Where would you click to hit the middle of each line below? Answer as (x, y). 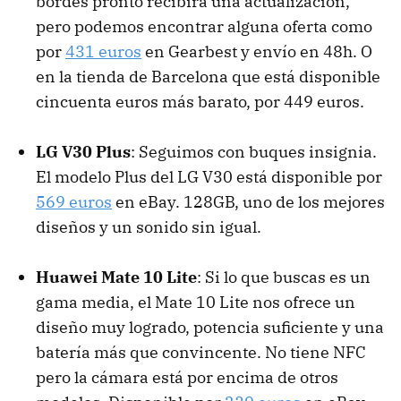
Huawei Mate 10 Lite (116, 277)
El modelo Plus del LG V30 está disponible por (209, 176)
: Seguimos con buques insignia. (254, 151)
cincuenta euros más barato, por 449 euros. (200, 101)
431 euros (103, 51)
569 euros (74, 201)
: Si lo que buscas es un (284, 277)
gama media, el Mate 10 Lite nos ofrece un (196, 302)
